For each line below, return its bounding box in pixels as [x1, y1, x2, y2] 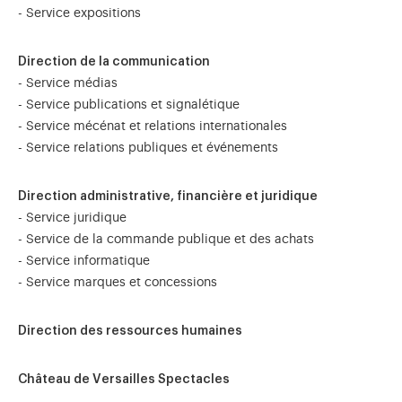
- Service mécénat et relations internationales [18, 120, 287, 133]
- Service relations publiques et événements [18, 142, 282, 154]
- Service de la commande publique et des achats [18, 233, 314, 246]
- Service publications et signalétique [18, 99, 240, 111]
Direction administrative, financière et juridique [18, 190, 318, 203]
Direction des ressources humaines [18, 325, 242, 337]
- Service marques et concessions [18, 276, 217, 289]
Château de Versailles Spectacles [18, 373, 233, 386]
